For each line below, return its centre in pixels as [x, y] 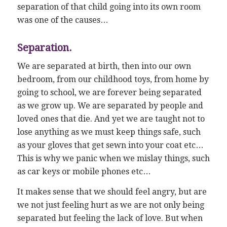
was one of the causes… [63, 20]
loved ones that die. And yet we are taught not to [111, 119]
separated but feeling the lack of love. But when [110, 218]
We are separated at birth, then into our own [104, 66]
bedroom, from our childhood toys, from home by [113, 80]
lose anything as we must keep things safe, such [109, 132]
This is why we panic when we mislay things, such [113, 159]
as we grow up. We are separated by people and [110, 106]
